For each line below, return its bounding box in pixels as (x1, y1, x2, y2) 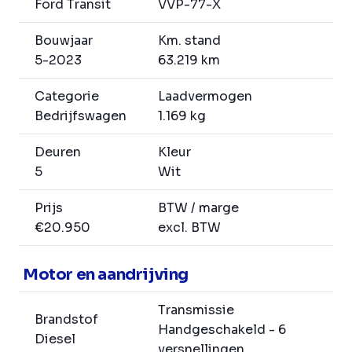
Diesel (35, 331, 75, 348)
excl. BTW (158, 219, 221, 236)
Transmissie (158, 302, 234, 319)
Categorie (35, 88, 99, 105)
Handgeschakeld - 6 (158, 321, 286, 339)
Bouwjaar (35, 32, 93, 49)
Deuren (35, 144, 81, 161)
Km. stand (158, 32, 221, 49)
